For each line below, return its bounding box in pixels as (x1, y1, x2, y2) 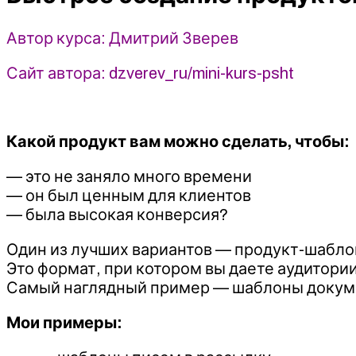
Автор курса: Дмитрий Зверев (6, 29, 238, 47)
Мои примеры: (6, 313, 122, 331)
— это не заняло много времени (6, 167, 252, 185)
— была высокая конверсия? (6, 205, 228, 223)
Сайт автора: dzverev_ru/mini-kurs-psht (6, 64, 294, 82)
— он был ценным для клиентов (6, 186, 251, 204)
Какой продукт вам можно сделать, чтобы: (6, 132, 350, 150)
